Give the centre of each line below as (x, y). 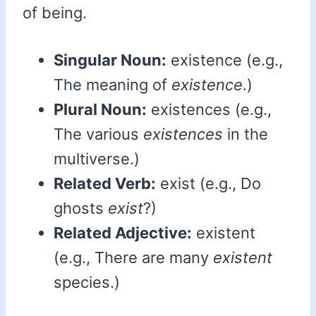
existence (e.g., (225, 60)
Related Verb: (105, 184)
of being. (55, 13)
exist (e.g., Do (208, 184)
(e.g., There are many (133, 258)
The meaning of (113, 85)
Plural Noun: (100, 110)
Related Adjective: (123, 233)
